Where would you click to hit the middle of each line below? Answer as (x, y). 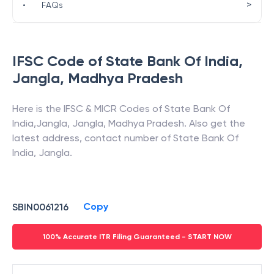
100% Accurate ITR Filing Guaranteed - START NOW (137, 237)
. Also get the (215, 123)
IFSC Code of (59, 61)
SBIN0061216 (40, 207)
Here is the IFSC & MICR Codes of (88, 109)
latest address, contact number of (93, 138)
